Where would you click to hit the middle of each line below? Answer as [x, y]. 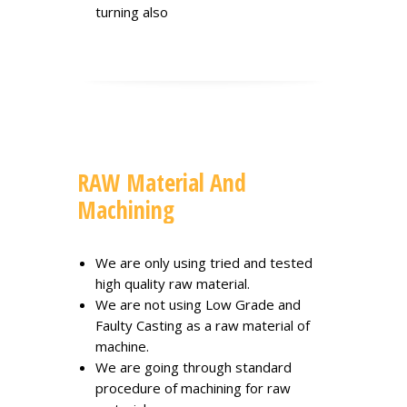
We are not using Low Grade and [198, 305]
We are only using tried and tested [204, 263]
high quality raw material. [173, 284]
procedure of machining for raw [193, 388]
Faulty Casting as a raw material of [203, 326]
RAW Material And [162, 183]
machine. [122, 347]
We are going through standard [194, 367]
